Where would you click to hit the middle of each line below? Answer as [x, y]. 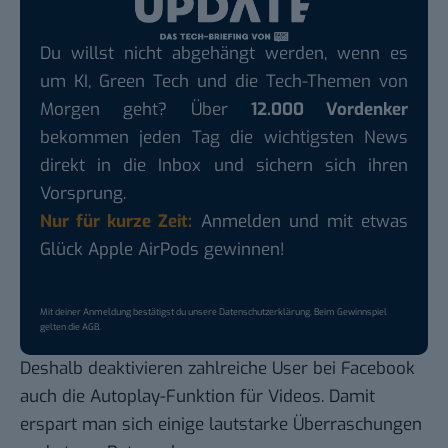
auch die [55, 396]
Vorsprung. [83, 193]
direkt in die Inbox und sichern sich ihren [224, 165]
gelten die [61, 326]
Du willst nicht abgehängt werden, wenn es [224, 53]
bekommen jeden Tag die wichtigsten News [224, 137]
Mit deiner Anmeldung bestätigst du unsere [129, 311]
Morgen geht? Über [145, 109]
